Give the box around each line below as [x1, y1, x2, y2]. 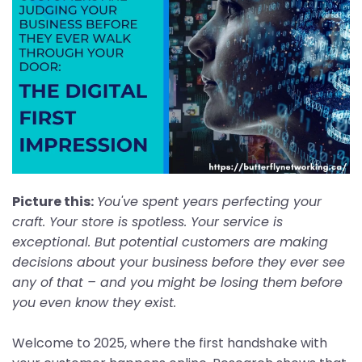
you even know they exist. [12, 293, 176, 313]
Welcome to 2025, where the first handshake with [12, 334, 327, 353]
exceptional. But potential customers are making [12, 233, 328, 252]
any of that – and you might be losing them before [12, 273, 343, 293]
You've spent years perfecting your [97, 192, 322, 212]
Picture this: [12, 192, 94, 212]
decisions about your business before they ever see [12, 253, 345, 272]
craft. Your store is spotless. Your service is [12, 213, 283, 232]
